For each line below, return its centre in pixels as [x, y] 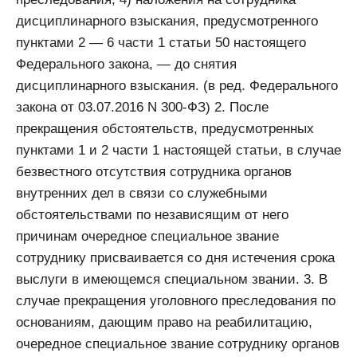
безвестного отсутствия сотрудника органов [154, 171]
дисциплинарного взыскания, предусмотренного [167, 21]
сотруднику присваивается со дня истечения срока [175, 257]
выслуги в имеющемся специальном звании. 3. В [172, 279]
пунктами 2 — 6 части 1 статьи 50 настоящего [161, 42]
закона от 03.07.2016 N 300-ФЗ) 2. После [142, 107]
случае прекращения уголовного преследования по [176, 300]
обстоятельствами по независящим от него [152, 214]
